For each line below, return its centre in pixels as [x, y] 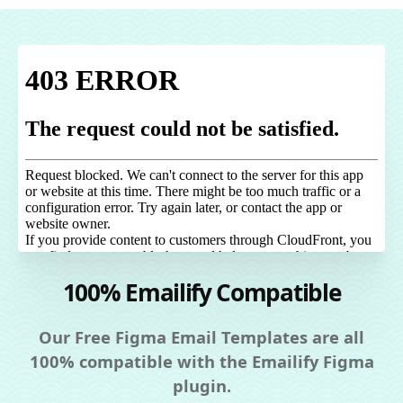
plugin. [201, 385]
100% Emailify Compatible [201, 292]
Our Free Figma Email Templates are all [201, 336]
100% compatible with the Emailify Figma [201, 361]
